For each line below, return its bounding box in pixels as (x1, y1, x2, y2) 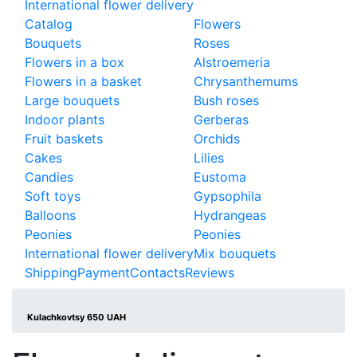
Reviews (185, 265, 234, 280)
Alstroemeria (194, 54, 270, 70)
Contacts (130, 265, 185, 280)
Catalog (25, 16, 73, 32)
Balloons (25, 207, 76, 223)
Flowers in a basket (25, 73, 142, 89)
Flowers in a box (25, 54, 124, 70)
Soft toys (25, 188, 80, 204)
